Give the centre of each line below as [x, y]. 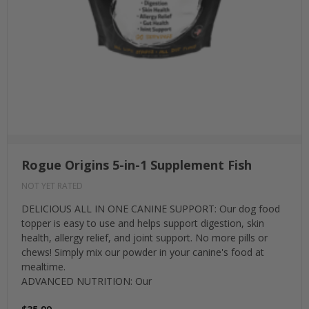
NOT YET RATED [52, 186]
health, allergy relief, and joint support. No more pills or [144, 238]
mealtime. [43, 267]
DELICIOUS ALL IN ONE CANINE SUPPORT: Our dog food [151, 209]
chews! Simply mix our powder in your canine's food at [143, 252]
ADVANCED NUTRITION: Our [87, 281]
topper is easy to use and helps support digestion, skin [143, 223]
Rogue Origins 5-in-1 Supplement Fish [137, 165]
